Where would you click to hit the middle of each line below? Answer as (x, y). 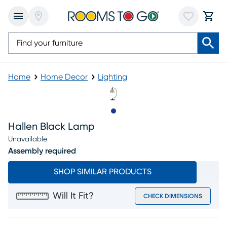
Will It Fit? (73, 196)
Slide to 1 (129, 117)
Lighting (112, 77)
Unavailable (28, 139)
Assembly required (42, 151)
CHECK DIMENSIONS (173, 196)
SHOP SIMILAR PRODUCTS (102, 172)
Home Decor (64, 77)
